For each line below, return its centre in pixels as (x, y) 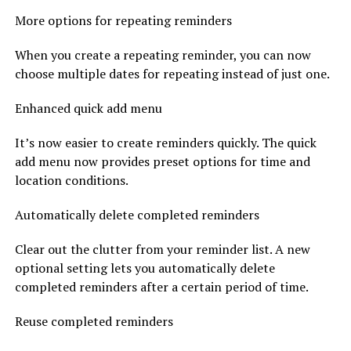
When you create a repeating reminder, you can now (163, 54)
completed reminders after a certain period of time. (161, 286)
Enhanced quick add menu (88, 108)
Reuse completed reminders (94, 321)
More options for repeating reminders (123, 20)
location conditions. (71, 180)
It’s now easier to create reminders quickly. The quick (165, 142)
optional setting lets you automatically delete (145, 268)
